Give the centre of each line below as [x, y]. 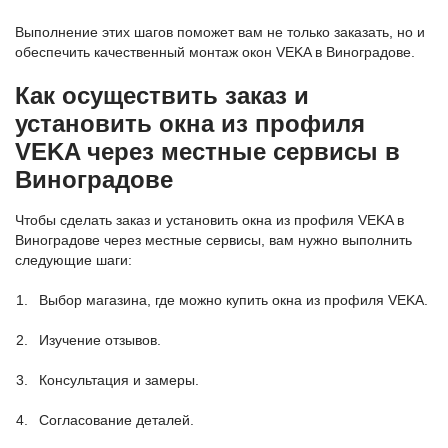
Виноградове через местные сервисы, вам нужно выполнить [213, 240]
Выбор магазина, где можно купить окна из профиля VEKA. [233, 300]
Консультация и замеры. [119, 380]
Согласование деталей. [116, 420]
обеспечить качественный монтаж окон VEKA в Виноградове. [215, 52]
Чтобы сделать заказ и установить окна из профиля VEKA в [209, 220]
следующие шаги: [73, 260]
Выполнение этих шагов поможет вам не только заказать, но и [220, 32]
